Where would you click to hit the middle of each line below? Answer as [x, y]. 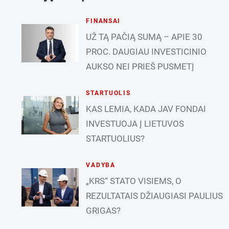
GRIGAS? [104, 210]
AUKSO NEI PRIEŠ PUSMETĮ [140, 66]
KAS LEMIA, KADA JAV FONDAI [146, 109]
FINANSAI [104, 21]
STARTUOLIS [108, 93]
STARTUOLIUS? [116, 138]
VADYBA [101, 165]
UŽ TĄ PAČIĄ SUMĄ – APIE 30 [144, 37]
